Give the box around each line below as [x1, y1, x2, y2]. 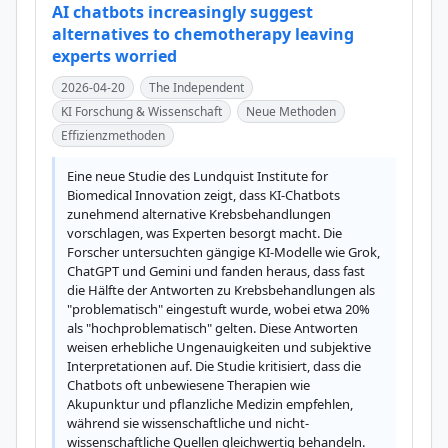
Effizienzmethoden [61, 127, 165, 144]
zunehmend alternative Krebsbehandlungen [67, 205, 331, 223]
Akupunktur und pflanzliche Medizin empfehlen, [67, 395, 353, 413]
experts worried [52, 45, 177, 67]
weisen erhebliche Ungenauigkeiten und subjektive [67, 338, 371, 356]
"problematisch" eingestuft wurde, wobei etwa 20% [67, 300, 370, 318]
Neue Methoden [246, 103, 336, 120]
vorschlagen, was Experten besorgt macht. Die [67, 224, 342, 242]
